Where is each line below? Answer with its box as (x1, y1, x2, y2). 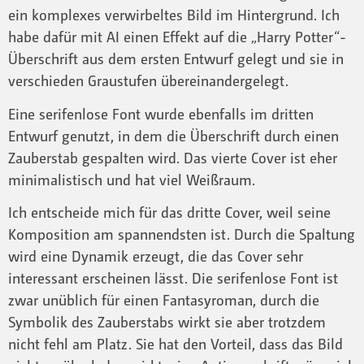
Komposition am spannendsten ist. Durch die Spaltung (8, 225, 355, 244)
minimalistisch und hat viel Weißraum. (8, 170, 255, 188)
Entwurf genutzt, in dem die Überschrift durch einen (8, 126, 339, 145)
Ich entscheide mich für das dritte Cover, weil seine (8, 203, 331, 222)
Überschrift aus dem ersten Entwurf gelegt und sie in (8, 50, 344, 68)
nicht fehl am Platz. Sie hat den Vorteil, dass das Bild (8, 335, 343, 353)
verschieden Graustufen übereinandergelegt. (8, 71, 288, 90)
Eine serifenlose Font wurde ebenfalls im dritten (8, 104, 314, 123)
